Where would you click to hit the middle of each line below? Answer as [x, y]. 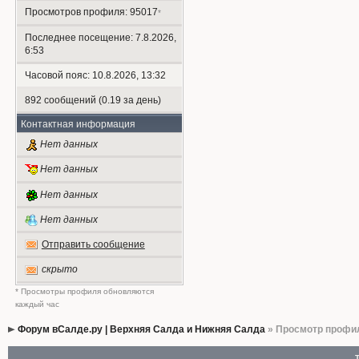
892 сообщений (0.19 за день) [93, 100]
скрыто [59, 270]
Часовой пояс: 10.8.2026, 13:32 [95, 75]
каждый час [37, 304]
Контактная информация [78, 124]
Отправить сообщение [93, 245]
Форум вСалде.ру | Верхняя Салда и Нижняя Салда [141, 329]
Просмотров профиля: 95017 [91, 12]
